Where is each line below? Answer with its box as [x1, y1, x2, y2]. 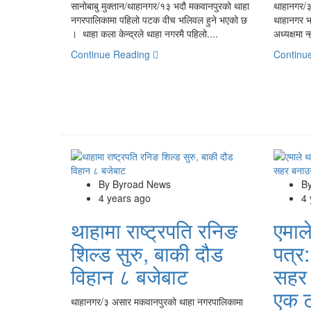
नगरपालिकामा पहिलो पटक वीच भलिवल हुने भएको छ [71, 12, 247, 26]
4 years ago [99, 190, 151, 205]
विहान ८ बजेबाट [71, 260, 188, 291]
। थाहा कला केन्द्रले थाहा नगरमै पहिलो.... [71, 26, 218, 40]
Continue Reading [71, 47, 153, 61]
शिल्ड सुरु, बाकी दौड [71, 237, 223, 268]
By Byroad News [99, 176, 171, 191]
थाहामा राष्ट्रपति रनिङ [71, 215, 237, 245]
